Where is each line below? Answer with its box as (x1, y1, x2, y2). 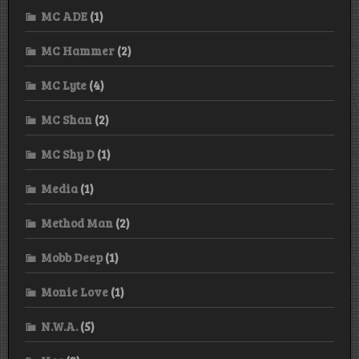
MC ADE (41, 7, 87, 24)
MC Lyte (41, 76, 87, 93)
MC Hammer (41, 42, 115, 58)
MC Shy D (41, 145, 95, 162)
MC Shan (41, 111, 92, 127)
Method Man (41, 214, 113, 231)
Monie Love (41, 283, 108, 300)
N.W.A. (41, 317, 78, 334)
